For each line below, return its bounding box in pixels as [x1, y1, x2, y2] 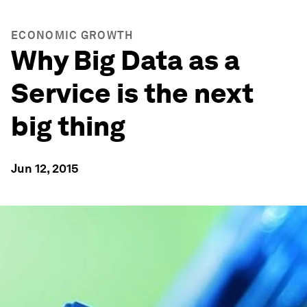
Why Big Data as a [11, 44, 240, 77]
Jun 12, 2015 [11, 161, 79, 175]
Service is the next [11, 77, 254, 110]
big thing [11, 110, 125, 143]
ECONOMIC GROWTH [11, 29, 134, 42]
